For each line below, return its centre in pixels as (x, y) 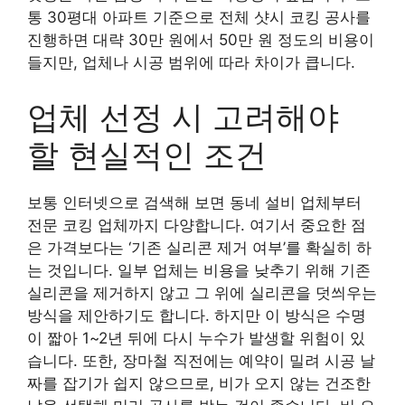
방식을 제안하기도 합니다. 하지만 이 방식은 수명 (197, 315)
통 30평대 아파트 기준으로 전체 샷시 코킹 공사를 (199, 17)
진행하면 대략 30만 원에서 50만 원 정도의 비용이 (201, 40)
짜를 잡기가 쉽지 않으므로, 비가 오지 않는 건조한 (199, 383)
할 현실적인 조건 (147, 154)
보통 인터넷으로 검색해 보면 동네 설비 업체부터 (194, 202)
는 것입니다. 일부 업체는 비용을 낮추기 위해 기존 (199, 270)
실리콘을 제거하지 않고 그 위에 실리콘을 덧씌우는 (202, 292)
